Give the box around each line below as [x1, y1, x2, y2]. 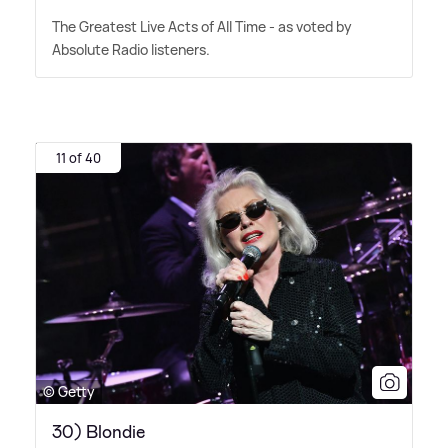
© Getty [43, 382, 95, 402]
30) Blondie [52, 420, 145, 445]
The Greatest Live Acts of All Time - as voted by [52, 17, 352, 37]
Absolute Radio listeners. [52, 40, 210, 60]
